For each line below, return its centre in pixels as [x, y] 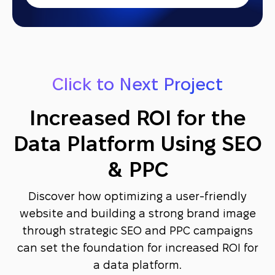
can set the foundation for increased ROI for [137, 249]
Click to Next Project [137, 86]
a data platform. [137, 266]
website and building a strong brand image [137, 214]
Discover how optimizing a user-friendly [137, 197]
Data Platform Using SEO [137, 145]
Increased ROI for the [137, 120]
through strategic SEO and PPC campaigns [137, 231]
